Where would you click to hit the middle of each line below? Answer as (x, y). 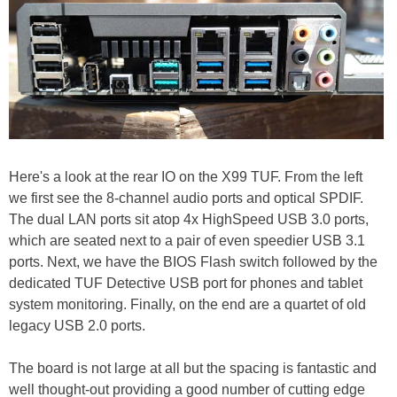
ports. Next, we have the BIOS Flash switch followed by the (193, 262)
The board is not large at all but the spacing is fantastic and (193, 369)
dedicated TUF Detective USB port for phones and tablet (186, 284)
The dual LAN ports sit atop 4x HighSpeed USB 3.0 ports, (189, 220)
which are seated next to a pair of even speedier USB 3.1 (187, 241)
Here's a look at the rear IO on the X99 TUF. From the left (186, 177)
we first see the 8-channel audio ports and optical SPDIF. (186, 198)
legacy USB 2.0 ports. (77, 326)
